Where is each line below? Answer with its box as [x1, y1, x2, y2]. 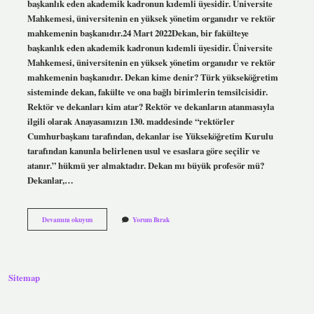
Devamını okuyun [41, 214, 93, 224]
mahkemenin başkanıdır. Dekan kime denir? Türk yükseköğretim [27, 70, 278, 83]
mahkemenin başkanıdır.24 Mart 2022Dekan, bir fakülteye [27, 26, 249, 39]
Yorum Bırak [132, 214, 170, 224]
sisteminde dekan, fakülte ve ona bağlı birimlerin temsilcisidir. [27, 85, 268, 98]
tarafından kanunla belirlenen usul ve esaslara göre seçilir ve [27, 144, 260, 157]
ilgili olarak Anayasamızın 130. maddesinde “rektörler [27, 114, 235, 128]
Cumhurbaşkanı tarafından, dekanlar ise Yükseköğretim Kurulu [27, 129, 273, 142]
